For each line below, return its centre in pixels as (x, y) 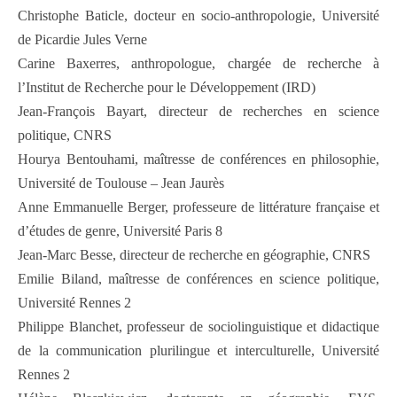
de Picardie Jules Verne (82, 40)
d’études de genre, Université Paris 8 (120, 231)
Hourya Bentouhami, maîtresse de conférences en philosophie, (198, 160)
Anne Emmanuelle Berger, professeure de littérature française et (198, 207)
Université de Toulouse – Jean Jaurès (121, 183)
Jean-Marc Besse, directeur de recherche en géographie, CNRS (194, 255)
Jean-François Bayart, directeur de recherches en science (198, 112)
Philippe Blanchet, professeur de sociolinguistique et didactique (198, 327)
